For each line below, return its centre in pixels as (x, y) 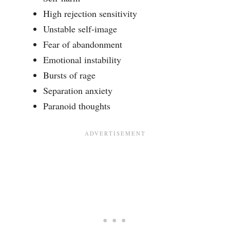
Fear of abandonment (83, 44)
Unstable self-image (80, 28)
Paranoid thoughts (77, 106)
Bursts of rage (69, 75)
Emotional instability (82, 59)
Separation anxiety (78, 90)
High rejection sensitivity (90, 13)
